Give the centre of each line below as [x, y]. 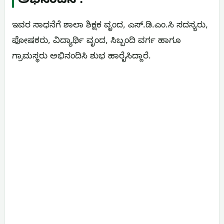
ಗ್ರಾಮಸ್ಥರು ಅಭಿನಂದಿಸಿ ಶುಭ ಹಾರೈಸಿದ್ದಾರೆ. [81, 57]
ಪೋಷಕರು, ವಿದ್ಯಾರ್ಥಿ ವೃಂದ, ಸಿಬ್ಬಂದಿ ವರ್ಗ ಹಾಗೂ [96, 42]
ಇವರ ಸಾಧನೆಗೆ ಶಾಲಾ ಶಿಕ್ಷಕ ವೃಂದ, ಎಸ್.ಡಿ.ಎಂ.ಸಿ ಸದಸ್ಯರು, [110, 26]
